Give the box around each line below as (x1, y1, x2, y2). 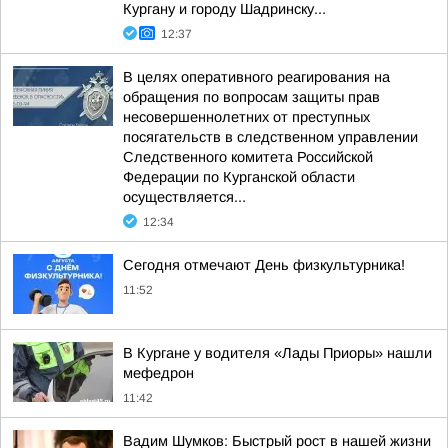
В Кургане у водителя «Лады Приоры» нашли (123, 345, 432, 361)
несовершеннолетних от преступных (123, 109, 370, 125)
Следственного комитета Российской (123, 149, 373, 165)
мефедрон (123, 365, 194, 381)
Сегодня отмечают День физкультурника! (123, 257, 405, 273)
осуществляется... (123, 189, 246, 205)
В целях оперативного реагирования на (123, 69, 390, 85)
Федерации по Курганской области (123, 169, 355, 185)
